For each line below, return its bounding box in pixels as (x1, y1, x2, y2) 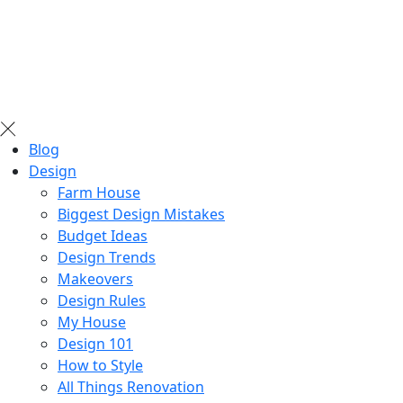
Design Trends (58, 247, 156, 267)
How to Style (58, 355, 143, 375)
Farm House (58, 183, 140, 202)
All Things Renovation (58, 377, 204, 397)
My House (58, 312, 126, 332)
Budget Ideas (58, 226, 148, 246)
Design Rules (58, 291, 146, 310)
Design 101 (58, 334, 133, 354)
